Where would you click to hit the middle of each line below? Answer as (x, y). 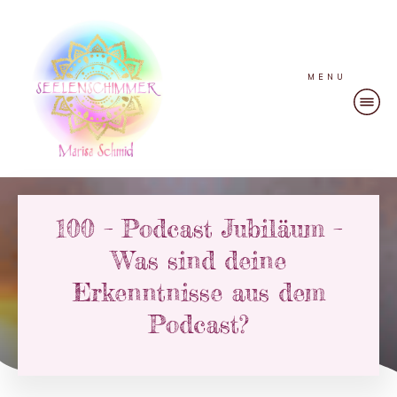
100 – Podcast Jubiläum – (198, 229)
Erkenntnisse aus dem (198, 293)
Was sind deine (198, 261)
